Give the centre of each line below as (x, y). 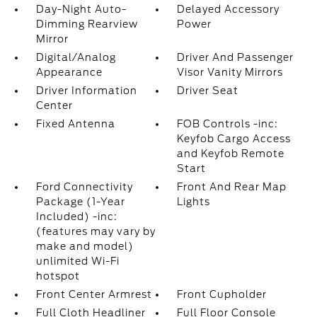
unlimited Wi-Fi (77, 261)
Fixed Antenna (75, 124)
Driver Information (86, 91)
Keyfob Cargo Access (234, 139)
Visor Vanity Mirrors (230, 72)
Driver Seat (208, 91)
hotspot (58, 276)
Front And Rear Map (232, 187)
